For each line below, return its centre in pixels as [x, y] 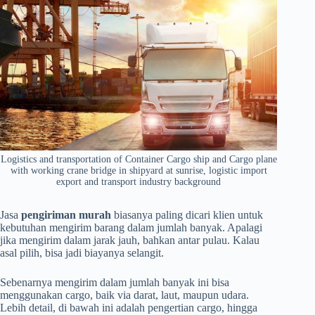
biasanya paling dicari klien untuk [187, 215]
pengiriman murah [66, 215]
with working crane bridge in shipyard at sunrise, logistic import [139, 171]
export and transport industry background [139, 182]
